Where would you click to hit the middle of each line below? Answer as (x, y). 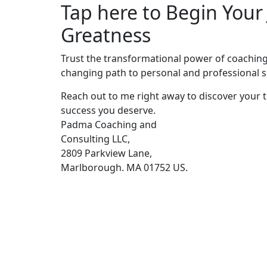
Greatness (106, 35)
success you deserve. (108, 111)
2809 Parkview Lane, (106, 153)
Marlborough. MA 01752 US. (124, 168)
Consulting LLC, (95, 139)
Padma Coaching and (109, 125)
